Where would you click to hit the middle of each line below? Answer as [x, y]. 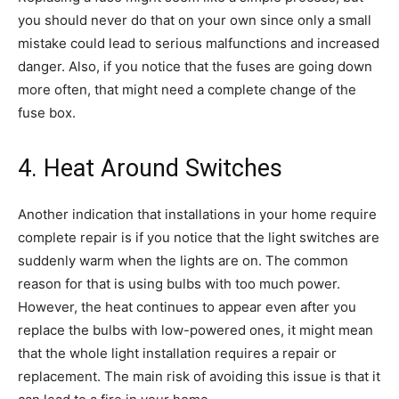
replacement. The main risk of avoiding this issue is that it [199, 376]
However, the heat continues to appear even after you [187, 306]
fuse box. [47, 112]
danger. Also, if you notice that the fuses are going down [195, 66]
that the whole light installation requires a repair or [177, 353]
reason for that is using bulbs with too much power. [179, 283]
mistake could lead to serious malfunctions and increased [199, 43]
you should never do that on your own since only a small [195, 20]
